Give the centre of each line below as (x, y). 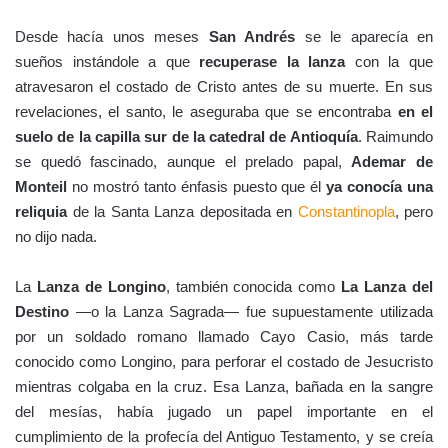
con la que (389, 61)
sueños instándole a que (107, 61)
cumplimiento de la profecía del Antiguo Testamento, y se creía (224, 436)
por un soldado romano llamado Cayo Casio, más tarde (224, 336)
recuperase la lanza (272, 61)
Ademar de (392, 161)
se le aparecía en (364, 36)
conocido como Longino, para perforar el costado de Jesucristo (224, 361)
